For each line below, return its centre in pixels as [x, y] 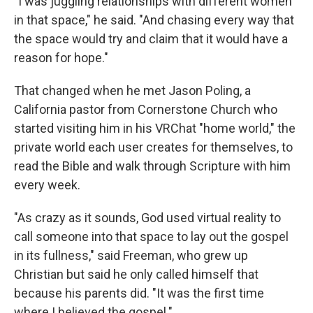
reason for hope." [61, 58]
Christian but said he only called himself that [136, 275]
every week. [47, 185]
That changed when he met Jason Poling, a [132, 91]
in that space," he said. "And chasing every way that [154, 20]
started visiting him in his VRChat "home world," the [155, 129]
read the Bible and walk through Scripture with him [152, 166]
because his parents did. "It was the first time [139, 293]
